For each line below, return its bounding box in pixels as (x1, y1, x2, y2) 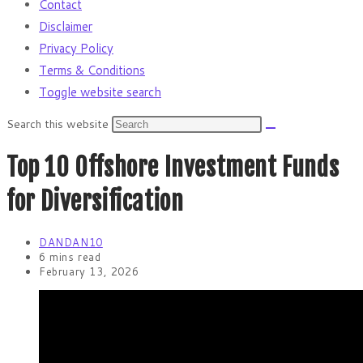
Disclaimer (39, 18, 92, 35)
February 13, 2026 (39, 264, 139, 280)
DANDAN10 (39, 235, 103, 250)
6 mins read (39, 250, 101, 265)
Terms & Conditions (39, 62, 145, 79)
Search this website (6, 116, 112, 132)
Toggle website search (39, 83, 161, 100)
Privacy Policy (39, 40, 113, 57)
